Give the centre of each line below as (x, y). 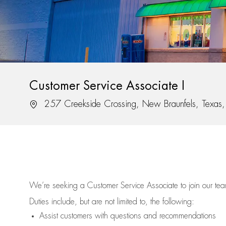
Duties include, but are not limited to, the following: (112, 202)
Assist (49, 216)
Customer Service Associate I (107, 86)
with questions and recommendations (154, 216)
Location (43, 104)
